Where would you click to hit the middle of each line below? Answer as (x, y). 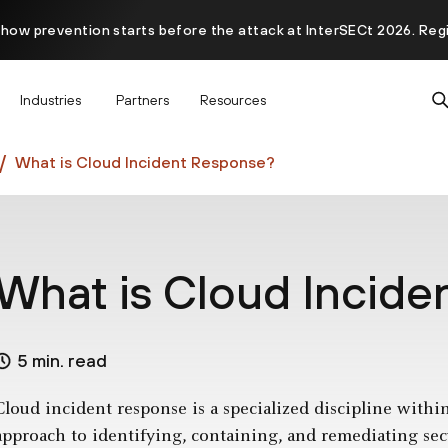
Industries (50, 99)
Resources (233, 99)
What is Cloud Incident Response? (145, 161)
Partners (142, 99)
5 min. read (61, 361)
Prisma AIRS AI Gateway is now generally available (224, 90)
